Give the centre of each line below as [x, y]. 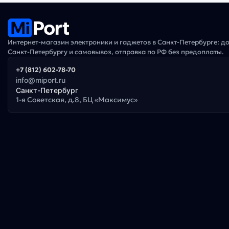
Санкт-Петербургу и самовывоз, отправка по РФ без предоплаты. [116, 52]
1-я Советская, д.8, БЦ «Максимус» [77, 100]
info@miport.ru [41, 80]
